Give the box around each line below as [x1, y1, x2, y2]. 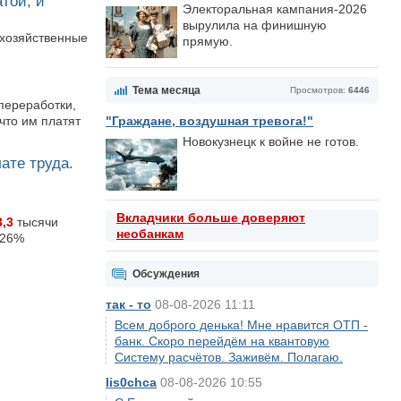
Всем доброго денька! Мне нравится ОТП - [115, 318, 368, 332]
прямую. [183, 34, 233, 48]
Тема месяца [132, 84, 200, 97]
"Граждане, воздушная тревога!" [106, 114, 313, 128]
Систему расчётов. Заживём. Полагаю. [115, 350, 343, 364]
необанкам [116, 226, 183, 241]
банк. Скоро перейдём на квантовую [115, 334, 329, 348]
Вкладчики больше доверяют [116, 210, 305, 225]
